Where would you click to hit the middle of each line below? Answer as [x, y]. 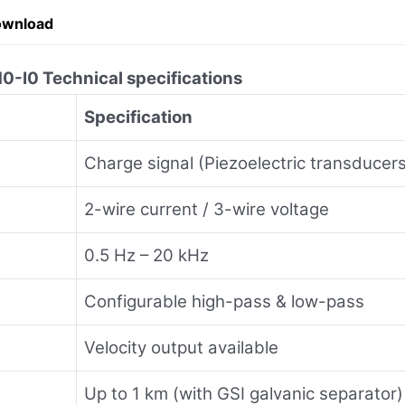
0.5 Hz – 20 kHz [146, 255]
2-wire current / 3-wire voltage [207, 209]
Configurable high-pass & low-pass [224, 301]
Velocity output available [181, 347]
